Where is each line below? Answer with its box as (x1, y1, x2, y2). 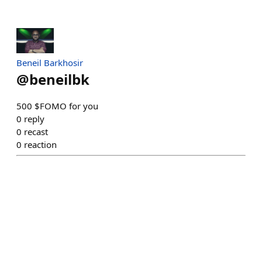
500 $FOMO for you (16, 99, 98, 112)
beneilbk (29, 69, 89, 89)
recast (24, 125, 48, 137)
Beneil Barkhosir (16, 56, 83, 68)
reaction (24, 138, 57, 150)
